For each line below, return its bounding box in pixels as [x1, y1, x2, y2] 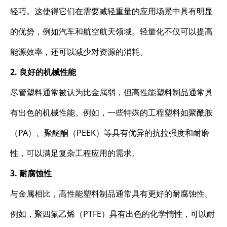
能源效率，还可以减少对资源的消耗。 [10, 46, 148, 57]
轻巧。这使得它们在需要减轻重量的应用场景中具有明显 [10, 5, 213, 17]
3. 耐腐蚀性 [10, 167, 52, 179]
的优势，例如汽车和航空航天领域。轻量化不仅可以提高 [10, 25, 213, 37]
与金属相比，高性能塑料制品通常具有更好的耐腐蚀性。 [10, 187, 213, 199]
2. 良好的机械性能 [10, 66, 76, 78]
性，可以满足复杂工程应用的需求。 [10, 147, 140, 159]
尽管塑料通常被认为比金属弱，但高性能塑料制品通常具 [10, 86, 213, 98]
